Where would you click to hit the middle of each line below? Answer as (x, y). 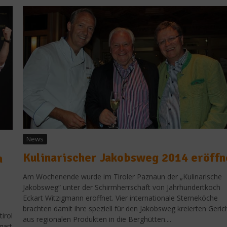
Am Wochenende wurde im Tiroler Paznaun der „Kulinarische (122, 177)
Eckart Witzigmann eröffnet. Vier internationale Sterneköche (120, 198)
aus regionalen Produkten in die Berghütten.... (97, 219)
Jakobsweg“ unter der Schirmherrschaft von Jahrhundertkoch (122, 187)
